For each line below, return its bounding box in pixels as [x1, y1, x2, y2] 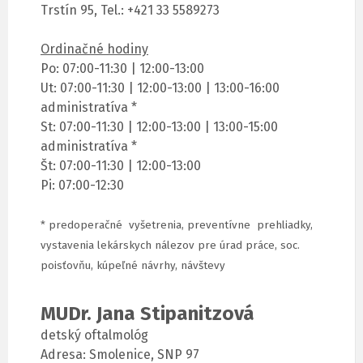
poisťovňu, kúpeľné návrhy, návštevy [41, 259, 225, 273]
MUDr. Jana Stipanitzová [41, 302, 254, 326]
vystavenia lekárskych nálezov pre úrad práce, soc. [41, 239, 300, 253]
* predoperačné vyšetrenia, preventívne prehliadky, [41, 219, 313, 233]
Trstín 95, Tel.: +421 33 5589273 [41, 2, 220, 19]
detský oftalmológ [41, 327, 148, 344]
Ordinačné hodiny [41, 41, 148, 58]
